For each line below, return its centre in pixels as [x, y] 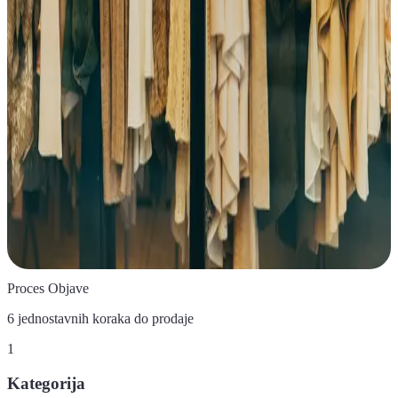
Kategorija [46, 383]
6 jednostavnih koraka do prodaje [100, 319]
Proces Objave [48, 289]
